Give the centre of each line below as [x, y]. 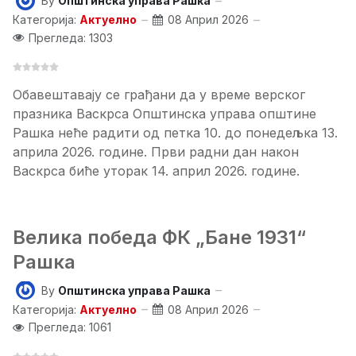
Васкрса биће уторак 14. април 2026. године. [156, 171]
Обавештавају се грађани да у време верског [159, 95]
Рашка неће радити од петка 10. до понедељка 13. [175, 133]
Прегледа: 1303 [71, 37]
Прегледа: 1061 [70, 327]
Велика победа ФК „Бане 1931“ [159, 238]
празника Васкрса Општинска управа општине [164, 114]
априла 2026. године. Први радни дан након [156, 152]
